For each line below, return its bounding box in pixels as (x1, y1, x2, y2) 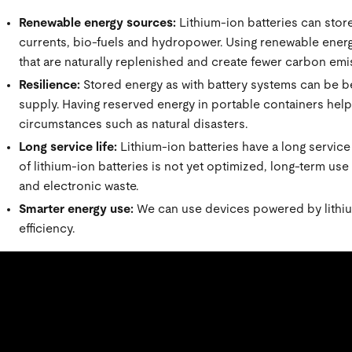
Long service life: (18, 141, 117, 154)
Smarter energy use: (18, 203, 134, 216)
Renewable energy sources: (18, 16, 179, 30)
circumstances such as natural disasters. (18, 118, 254, 131)
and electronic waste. (18, 180, 141, 193)
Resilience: (18, 79, 80, 92)
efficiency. (18, 222, 75, 236)
